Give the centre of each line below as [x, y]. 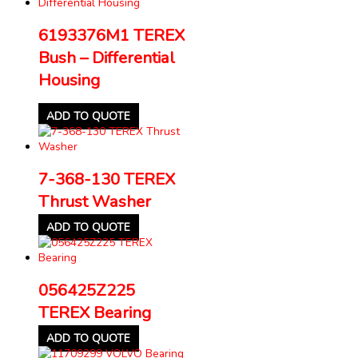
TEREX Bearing [95, 312]
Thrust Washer [95, 201]
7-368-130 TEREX [107, 179]
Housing [69, 80]
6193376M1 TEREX [111, 35]
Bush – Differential [107, 57]
